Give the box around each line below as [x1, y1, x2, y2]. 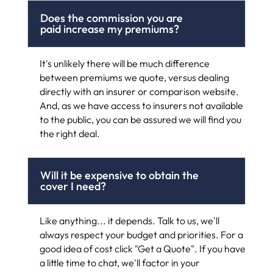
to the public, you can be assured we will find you [39, 113, 241, 126]
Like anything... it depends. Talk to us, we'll [39, 214, 219, 227]
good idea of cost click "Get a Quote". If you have [39, 242, 246, 255]
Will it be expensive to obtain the [40, 168, 199, 182]
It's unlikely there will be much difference [39, 57, 210, 69]
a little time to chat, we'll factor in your [39, 256, 200, 269]
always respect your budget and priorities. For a [39, 228, 243, 241]
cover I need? [40, 179, 106, 193]
